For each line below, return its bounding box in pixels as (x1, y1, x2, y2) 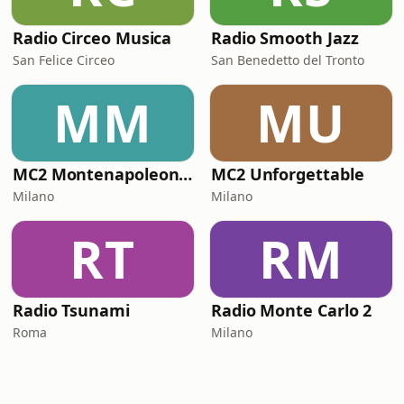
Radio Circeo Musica (13, 27, 172, 49)
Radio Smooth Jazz (211, 27, 359, 49)
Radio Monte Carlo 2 (211, 299, 372, 321)
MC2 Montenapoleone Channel (179, 163, 193, 185)
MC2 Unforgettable (211, 163, 364, 185)
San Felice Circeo (13, 51, 115, 69)
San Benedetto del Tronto (211, 51, 364, 69)
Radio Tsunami (13, 299, 130, 321)
